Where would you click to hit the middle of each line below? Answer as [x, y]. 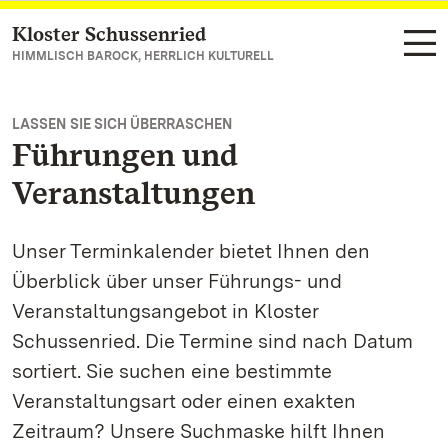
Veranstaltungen [133, 192]
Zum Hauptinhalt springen [135, 35]
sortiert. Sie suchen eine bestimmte [172, 371]
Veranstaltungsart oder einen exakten [184, 401]
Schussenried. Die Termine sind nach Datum [212, 341]
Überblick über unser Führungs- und [177, 281]
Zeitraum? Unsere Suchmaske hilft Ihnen [198, 431]
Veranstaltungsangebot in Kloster [165, 311]
